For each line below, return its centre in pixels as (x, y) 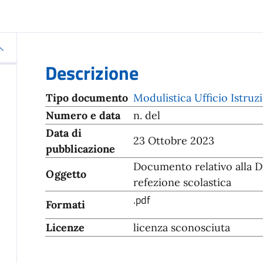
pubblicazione (80, 149)
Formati (65, 205)
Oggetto (66, 174)
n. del (147, 115)
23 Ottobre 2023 (174, 141)
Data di (64, 133)
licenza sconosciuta (182, 227)
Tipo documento (87, 98)
